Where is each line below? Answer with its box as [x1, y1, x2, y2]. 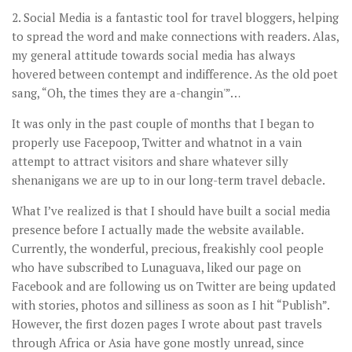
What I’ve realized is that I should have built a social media [12, 203, 331, 219]
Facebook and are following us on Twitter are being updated [12, 278, 335, 295]
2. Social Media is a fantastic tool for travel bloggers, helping [12, 9, 339, 26]
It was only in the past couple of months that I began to [12, 115, 314, 132]
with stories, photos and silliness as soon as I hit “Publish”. [12, 297, 329, 313]
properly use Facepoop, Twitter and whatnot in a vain [12, 134, 302, 151]
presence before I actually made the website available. [12, 222, 303, 238]
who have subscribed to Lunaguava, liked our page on [12, 259, 301, 276]
